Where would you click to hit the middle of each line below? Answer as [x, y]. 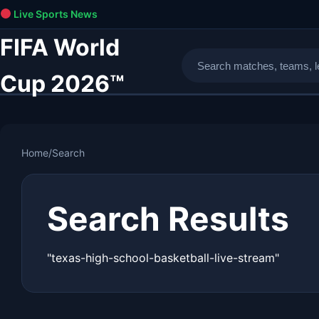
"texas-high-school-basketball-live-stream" [163, 258]
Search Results [168, 219]
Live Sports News [54, 14]
